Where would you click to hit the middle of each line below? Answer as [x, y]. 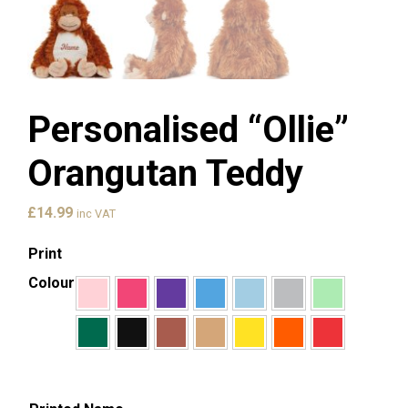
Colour [51, 282]
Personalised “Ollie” [188, 129]
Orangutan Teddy [165, 173]
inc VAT [96, 213]
